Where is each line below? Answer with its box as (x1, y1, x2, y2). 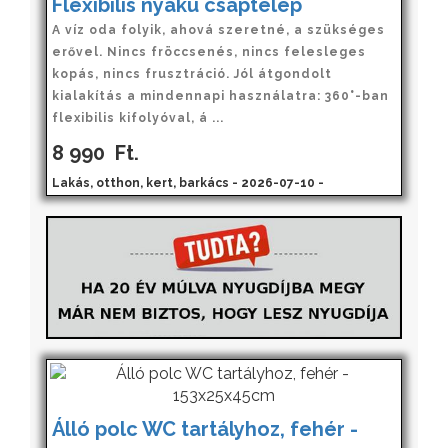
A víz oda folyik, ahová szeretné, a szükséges (52, 22, 385, 37)
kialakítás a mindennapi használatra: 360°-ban (52, 88, 389, 103)
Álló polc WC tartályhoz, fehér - (52, 416, 358, 441)
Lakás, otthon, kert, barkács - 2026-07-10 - (52, 175, 324, 190)
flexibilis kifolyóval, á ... (52, 110, 224, 125)
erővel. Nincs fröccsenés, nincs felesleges (52, 44, 366, 59)
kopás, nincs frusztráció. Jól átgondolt (52, 66, 332, 81)
